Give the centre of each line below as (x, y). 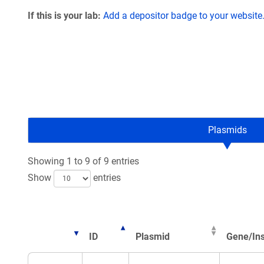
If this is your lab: (64, 16)
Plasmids (227, 130)
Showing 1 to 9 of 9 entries (83, 161)
